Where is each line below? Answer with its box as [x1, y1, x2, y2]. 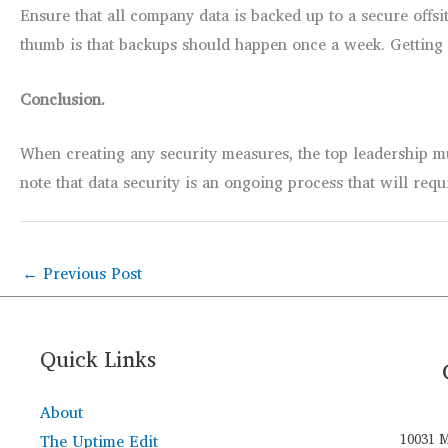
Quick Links [40, 340, 156, 377]
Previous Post [38, 260, 142, 287]
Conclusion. [20, 85, 105, 112]
